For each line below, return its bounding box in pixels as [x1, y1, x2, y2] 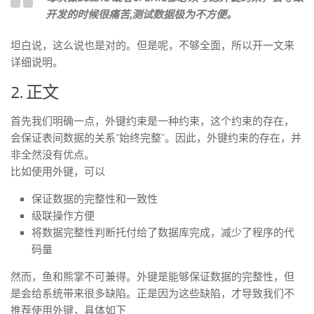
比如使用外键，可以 [11, 165, 105, 178]
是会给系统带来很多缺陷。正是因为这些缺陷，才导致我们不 [11, 287, 294, 300]
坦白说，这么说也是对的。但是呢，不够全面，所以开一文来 [11, 39, 294, 52]
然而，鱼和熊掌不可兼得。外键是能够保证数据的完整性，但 [11, 271, 294, 283]
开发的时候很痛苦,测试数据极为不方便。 [46, 8, 237, 21]
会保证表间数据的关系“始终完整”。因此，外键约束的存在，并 [11, 132, 301, 144]
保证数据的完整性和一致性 [32, 193, 158, 205]
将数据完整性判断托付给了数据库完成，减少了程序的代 [32, 226, 294, 239]
